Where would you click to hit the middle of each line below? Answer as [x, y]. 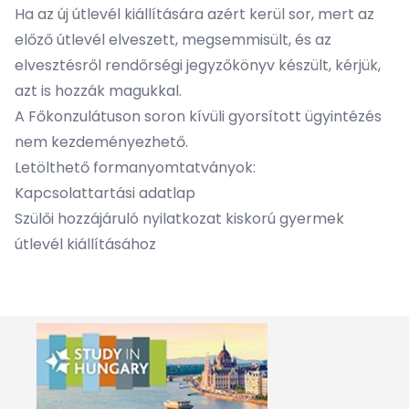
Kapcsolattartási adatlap [105, 193]
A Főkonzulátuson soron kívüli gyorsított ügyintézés [198, 116]
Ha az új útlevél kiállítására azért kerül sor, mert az [194, 14]
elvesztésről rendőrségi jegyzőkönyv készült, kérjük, [198, 65]
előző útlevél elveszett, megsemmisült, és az [173, 40]
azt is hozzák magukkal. [98, 91]
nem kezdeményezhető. [101, 142]
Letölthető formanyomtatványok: [135, 168]
